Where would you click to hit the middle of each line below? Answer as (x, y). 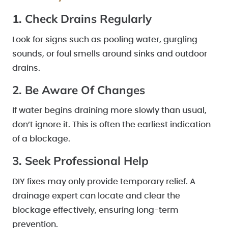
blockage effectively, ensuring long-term (95, 210)
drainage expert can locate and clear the (96, 196)
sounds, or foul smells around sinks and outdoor (110, 54)
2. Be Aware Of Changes (79, 90)
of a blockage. (41, 139)
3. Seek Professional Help (80, 161)
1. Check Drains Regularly (82, 19)
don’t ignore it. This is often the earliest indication (111, 125)
